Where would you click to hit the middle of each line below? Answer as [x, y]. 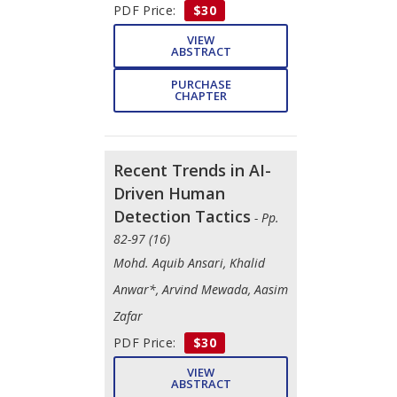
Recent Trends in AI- [192, 170]
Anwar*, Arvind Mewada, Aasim [201, 289]
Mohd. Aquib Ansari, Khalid [189, 262]
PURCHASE [201, 84]
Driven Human [169, 193]
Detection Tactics [182, 216]
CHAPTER [201, 95]
